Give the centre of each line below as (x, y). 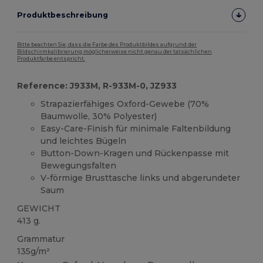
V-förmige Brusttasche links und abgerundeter (141, 178)
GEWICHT (39, 209)
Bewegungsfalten (79, 166)
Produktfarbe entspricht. (51, 59)
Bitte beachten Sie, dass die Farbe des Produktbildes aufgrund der (107, 45)
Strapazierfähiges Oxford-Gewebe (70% (125, 104)
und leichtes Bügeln (84, 141)
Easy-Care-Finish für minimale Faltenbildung (136, 129)
